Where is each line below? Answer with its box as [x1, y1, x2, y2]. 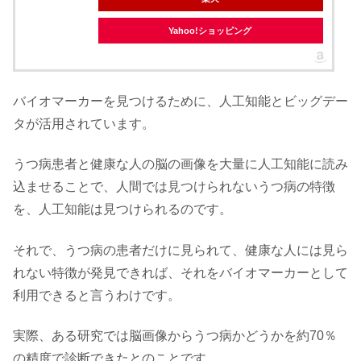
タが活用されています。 [13, 116, 155, 131]
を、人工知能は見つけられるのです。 [13, 202, 232, 217]
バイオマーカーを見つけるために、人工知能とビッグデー [13, 93, 348, 108]
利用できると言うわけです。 [13, 288, 180, 302]
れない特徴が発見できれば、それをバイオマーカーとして [13, 265, 348, 280]
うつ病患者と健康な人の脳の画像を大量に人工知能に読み [13, 157, 348, 172]
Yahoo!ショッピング [168, 26, 252, 36]
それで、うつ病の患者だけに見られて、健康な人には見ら [13, 243, 348, 257]
